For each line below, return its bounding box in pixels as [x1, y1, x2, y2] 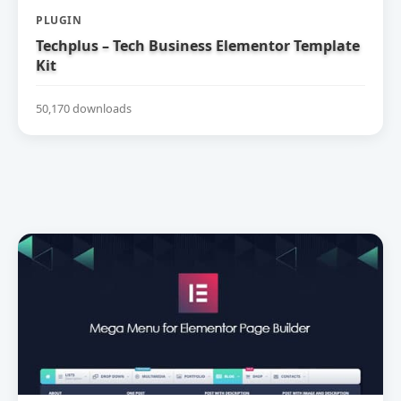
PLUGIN [36, 12, 81, 28]
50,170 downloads [36, 99, 132, 116]
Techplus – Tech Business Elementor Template [36, 35, 360, 55]
